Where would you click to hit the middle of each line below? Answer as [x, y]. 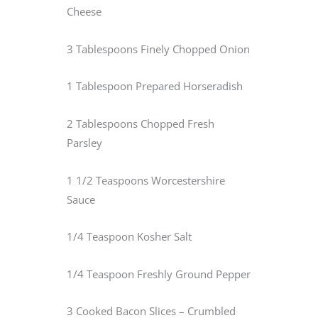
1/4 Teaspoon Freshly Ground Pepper [159, 274]
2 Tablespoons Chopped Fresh [141, 124]
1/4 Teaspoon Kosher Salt [129, 237]
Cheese [84, 12]
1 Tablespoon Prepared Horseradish [155, 86]
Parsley [84, 143]
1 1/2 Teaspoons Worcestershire [146, 180]
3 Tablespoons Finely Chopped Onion [158, 49]
